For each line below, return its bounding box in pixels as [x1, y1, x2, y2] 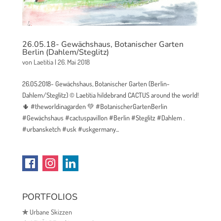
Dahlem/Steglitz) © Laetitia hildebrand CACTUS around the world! [22, 91, 199, 100]
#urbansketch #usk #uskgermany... [22, 125, 119, 134]
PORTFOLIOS [22, 191, 77, 203]
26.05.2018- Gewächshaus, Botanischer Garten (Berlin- [22, 79, 170, 88]
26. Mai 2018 [57, 58, 90, 67]
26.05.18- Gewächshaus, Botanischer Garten [22, 39, 184, 50]
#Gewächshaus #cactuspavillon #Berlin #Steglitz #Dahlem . [22, 113, 184, 122]
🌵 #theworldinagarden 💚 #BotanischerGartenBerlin [22, 102, 167, 111]
